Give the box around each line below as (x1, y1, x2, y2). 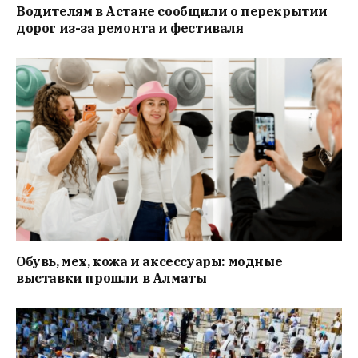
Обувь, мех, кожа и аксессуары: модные (16, 253, 283, 270)
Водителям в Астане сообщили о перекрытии (16, 2, 328, 19)
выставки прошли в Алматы (16, 270, 207, 287)
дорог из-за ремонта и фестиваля (16, 19, 244, 36)
